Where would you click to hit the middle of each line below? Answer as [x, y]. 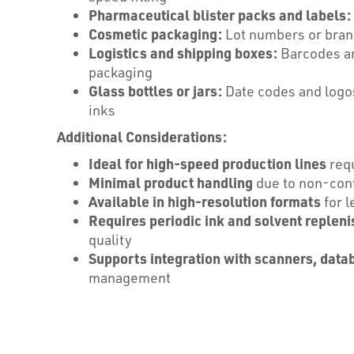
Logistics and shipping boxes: [183, 53]
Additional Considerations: [142, 136]
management [130, 277]
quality [110, 239]
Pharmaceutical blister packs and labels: [220, 15]
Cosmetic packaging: [155, 34]
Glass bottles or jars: [155, 90]
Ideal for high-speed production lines [207, 163]
